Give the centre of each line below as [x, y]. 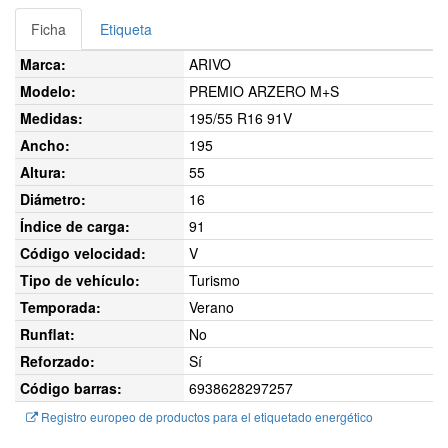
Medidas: [51, 118]
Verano [211, 307]
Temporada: [60, 307]
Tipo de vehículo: [80, 280]
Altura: [43, 172]
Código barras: [71, 388]
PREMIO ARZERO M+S [264, 91]
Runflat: [47, 334]
